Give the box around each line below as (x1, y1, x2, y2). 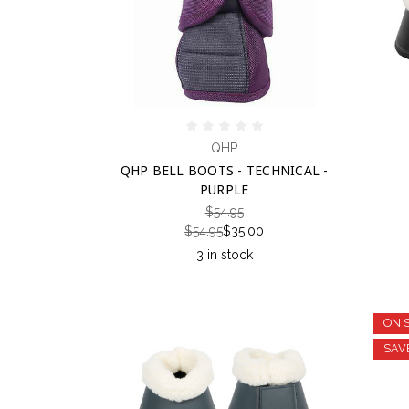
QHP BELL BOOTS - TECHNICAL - (120, 161, 329, 179)
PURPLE (199, 180, 249, 198)
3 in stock (195, 246, 253, 262)
